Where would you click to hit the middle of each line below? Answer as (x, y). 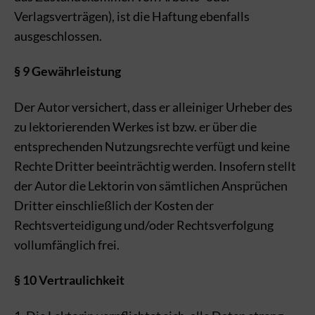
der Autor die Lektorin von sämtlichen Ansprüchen (151, 185)
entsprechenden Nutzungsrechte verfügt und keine (152, 146)
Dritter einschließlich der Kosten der (114, 205)
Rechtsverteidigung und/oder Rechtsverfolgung (144, 225)
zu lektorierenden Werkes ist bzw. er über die (135, 126)
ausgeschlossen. (58, 36)
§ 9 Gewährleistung (67, 71)
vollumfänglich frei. (67, 244)
